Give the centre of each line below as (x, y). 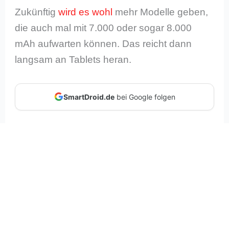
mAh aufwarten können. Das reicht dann (104, 44)
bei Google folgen (145, 97)
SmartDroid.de (89, 97)
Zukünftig (37, 12)
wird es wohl (86, 12)
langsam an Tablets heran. (73, 60)
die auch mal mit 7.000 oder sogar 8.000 (104, 28)
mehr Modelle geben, (161, 12)
